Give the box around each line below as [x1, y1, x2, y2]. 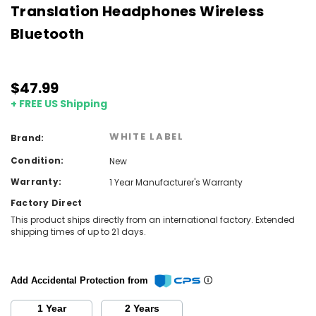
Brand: [11, 132, 44, 144]
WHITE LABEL [109, 130, 184, 143]
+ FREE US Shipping [11, 97, 107, 111]
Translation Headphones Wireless [11, 1, 265, 21]
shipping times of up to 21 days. [11, 226, 146, 238]
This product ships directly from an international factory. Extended [11, 214, 295, 226]
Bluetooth [11, 24, 85, 44]
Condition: [11, 154, 64, 166]
